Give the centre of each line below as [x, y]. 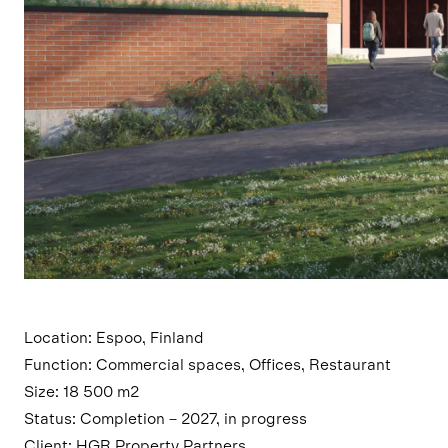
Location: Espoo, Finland [114, 336]
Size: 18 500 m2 [81, 390]
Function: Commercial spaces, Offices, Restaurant [207, 363]
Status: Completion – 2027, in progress [165, 417]
